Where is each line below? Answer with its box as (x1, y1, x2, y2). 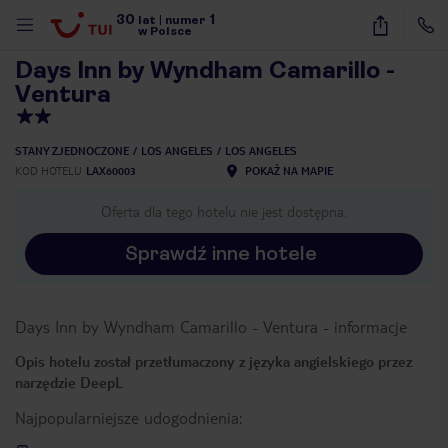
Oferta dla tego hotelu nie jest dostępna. (101, 202, 347, 220)
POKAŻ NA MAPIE (245, 164, 333, 177)
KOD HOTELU (15, 164, 82, 177)
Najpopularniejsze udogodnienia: (15, 407, 242, 428)
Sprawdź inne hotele (125, 242, 317, 265)
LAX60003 (86, 164, 136, 177)
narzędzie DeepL (15, 373, 123, 391)
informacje (334, 316, 407, 337)
